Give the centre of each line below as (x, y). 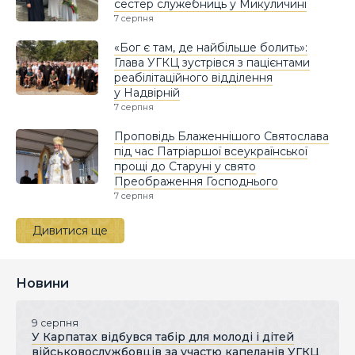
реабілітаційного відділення (193, 77)
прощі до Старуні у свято (185, 166)
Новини (42, 283)
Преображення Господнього (196, 181)
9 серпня (55, 323)
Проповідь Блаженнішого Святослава (221, 136)
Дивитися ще (70, 230)
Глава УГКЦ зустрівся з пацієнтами (212, 62)
